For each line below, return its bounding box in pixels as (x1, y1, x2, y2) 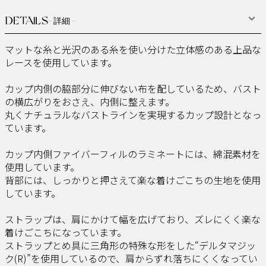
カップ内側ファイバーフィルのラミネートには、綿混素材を (5, 146, 261, 161)
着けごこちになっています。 (5, 224, 126, 239)
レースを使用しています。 (5, 55, 117, 69)
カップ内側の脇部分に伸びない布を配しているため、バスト (5, 81, 261, 96)
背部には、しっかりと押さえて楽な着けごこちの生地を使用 (5, 172, 261, 187)
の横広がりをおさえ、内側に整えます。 (5, 94, 175, 109)
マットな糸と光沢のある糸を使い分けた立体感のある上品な (5, 42, 261, 56)
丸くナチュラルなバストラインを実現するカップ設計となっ (5, 107, 261, 122)
